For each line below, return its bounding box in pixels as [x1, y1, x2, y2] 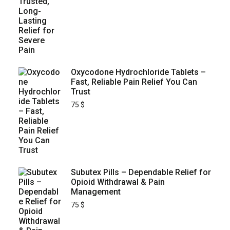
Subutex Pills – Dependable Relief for [70, 167, 211, 178]
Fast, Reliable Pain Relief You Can [70, 77, 197, 87]
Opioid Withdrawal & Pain [70, 177, 165, 187]
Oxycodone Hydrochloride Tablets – [70, 67, 206, 78]
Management [70, 187, 121, 197]
